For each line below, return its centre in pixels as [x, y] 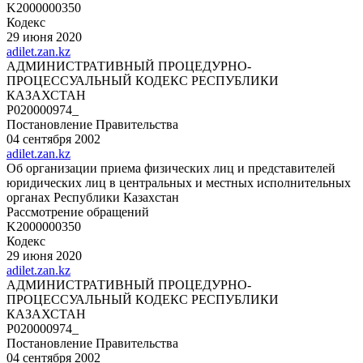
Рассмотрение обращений [78, 211]
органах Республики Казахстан [93, 197]
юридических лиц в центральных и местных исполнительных [179, 182]
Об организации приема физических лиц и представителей [171, 168]
